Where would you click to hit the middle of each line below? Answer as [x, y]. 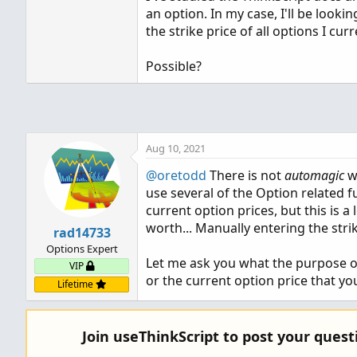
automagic [314, 175]
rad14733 [82, 233]
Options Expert [82, 249]
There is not [245, 175]
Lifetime [76, 284]
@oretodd [176, 175]
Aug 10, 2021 [176, 148]
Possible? [174, 66]
